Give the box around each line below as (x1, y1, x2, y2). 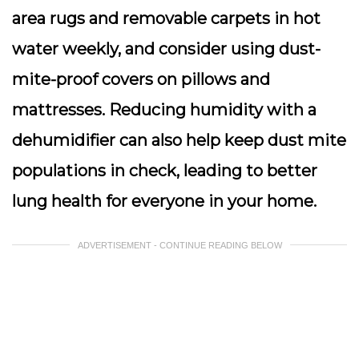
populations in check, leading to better (12, 161, 317, 180)
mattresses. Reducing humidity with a (12, 100, 317, 119)
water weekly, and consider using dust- (12, 39, 321, 58)
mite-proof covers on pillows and (12, 70, 270, 89)
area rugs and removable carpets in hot (12, 9, 321, 28)
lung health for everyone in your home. (12, 192, 317, 211)
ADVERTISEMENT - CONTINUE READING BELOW (77, 240, 282, 250)
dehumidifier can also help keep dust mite (12, 131, 346, 150)
